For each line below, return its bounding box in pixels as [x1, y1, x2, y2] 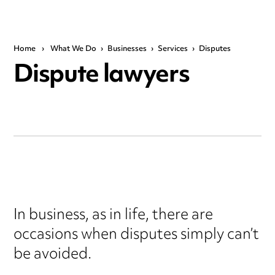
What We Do [50, 41, 97, 58]
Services [158, 41, 188, 58]
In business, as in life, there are [14, 199, 214, 231]
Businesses [107, 41, 147, 58]
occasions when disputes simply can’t [14, 219, 260, 250]
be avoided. [14, 239, 92, 270]
